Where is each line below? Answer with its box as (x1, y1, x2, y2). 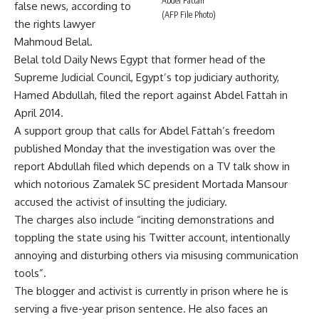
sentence (138, 301, 183, 315)
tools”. (14, 266, 46, 280)
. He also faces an (183, 301, 268, 315)
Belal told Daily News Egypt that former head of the (14, 52, 266, 66)
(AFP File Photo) (162, 9, 216, 21)
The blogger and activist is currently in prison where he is (14, 283, 288, 298)
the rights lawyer (14, 16, 95, 31)
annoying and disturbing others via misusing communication (14, 248, 298, 262)
